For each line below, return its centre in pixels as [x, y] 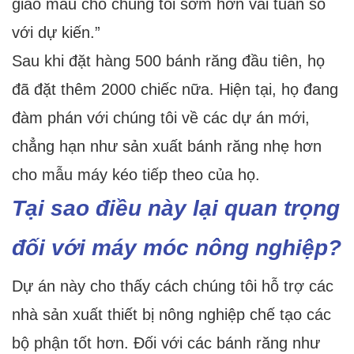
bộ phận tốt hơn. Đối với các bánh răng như [166, 343]
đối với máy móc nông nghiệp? [177, 248]
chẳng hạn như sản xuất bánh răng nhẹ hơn [167, 147]
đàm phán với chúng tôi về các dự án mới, [161, 118]
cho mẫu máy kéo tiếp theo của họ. [136, 175]
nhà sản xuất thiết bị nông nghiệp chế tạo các [171, 315]
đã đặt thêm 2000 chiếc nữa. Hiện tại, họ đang [175, 90]
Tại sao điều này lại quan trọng [176, 209]
